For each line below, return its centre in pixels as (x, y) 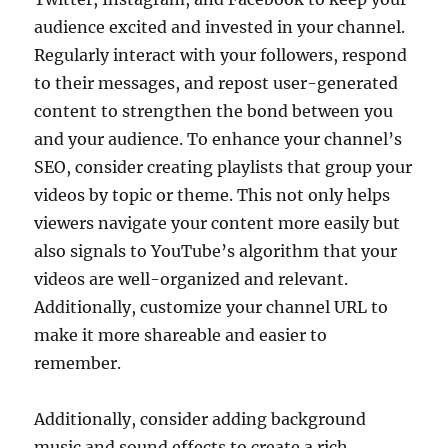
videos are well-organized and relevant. (191, 278)
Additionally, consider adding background (200, 418)
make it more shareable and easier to (181, 334)
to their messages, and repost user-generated (216, 82)
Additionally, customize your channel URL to (211, 306)
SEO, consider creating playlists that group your (223, 166)
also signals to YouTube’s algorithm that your (216, 250)
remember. (78, 362)
